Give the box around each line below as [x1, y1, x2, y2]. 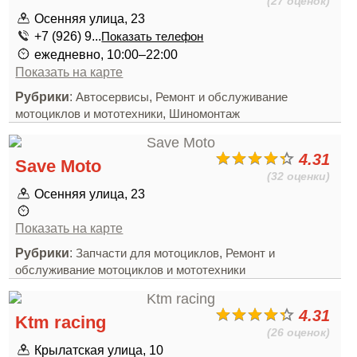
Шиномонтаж [169, 108, 241, 120]
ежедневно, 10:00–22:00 [34, 47, 178, 61]
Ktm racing [15, 312, 107, 332]
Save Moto [15, 156, 102, 176]
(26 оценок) [267, 326, 331, 339]
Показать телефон [101, 30, 204, 43]
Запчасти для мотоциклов [76, 247, 220, 260]
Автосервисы [76, 91, 150, 104]
